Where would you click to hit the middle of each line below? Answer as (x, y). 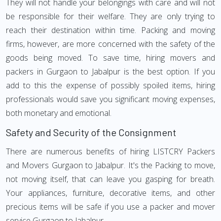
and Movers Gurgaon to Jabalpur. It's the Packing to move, (110, 165)
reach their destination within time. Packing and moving (110, 30)
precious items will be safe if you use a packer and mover (110, 207)
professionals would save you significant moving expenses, (110, 99)
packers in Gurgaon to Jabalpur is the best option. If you (110, 72)
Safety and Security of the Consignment (91, 132)
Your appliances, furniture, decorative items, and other (110, 193)
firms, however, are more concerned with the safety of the (110, 44)
